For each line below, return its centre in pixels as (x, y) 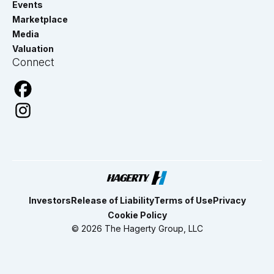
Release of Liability (112, 200)
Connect (33, 62)
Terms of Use (183, 200)
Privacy (229, 200)
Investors (50, 200)
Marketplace (40, 19)
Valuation (33, 48)
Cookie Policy (137, 215)
